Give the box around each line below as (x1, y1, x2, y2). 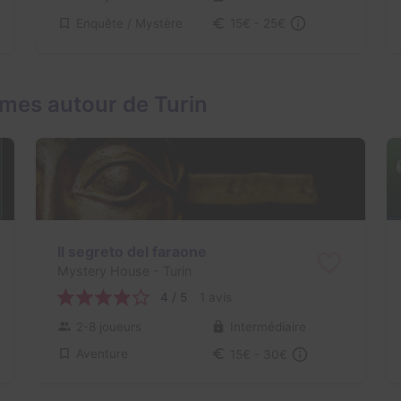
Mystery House (56, 263, 149, 279)
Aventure (75, 346, 128, 362)
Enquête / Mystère (75, 15, 183, 30)
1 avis (199, 290, 232, 305)
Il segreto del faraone (56, 242, 207, 260)
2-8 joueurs (75, 319, 141, 334)
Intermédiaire (229, 319, 306, 334)
